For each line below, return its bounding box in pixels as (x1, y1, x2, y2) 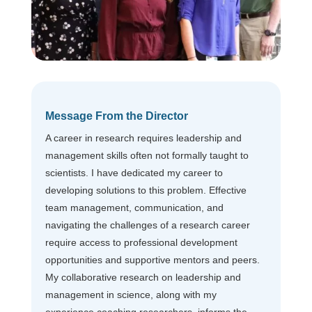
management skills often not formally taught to (45, 149, 249, 161)
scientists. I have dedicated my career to (45, 166, 223, 178)
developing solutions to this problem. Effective (45, 184, 247, 196)
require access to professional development (45, 236, 237, 248)
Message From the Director (45, 109, 188, 122)
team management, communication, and (45, 201, 224, 213)
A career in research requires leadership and (45, 132, 242, 143)
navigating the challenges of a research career (45, 219, 250, 231)
